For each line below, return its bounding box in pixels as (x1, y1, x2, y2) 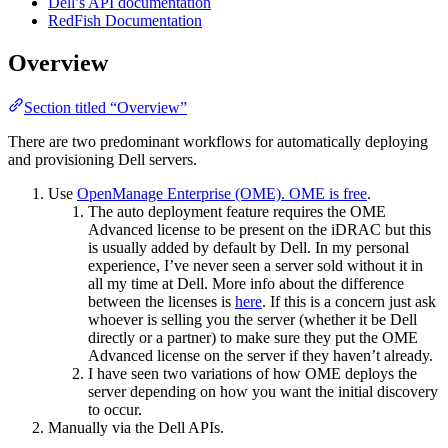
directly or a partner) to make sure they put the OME (88, 328, 418, 346)
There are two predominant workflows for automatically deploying (8, 132, 428, 150)
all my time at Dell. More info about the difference (88, 274, 404, 292)
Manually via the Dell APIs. (48, 418, 224, 436)
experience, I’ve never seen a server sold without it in (88, 256, 423, 274)
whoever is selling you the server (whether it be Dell (88, 310, 417, 328)
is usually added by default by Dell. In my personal (88, 238, 409, 256)
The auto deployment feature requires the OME (88, 202, 386, 220)
